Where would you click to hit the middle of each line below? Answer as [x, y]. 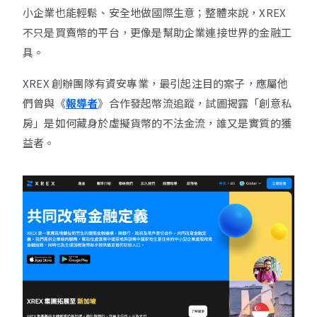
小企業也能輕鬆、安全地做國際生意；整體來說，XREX [155, 12]
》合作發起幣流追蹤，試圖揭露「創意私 [195, 103]
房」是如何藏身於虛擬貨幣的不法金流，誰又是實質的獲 [157, 122]
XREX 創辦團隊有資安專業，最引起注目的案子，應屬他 [156, 83]
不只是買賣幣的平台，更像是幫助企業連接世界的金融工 [157, 32]
